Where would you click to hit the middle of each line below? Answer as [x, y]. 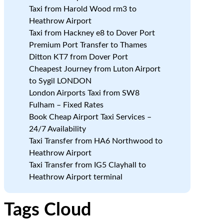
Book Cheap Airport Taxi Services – [90, 117]
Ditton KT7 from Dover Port [78, 57]
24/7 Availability [57, 129]
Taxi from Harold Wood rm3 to [82, 9]
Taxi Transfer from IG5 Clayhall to [87, 165]
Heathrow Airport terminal [75, 177]
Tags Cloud [47, 210]
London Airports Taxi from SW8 [84, 93]
